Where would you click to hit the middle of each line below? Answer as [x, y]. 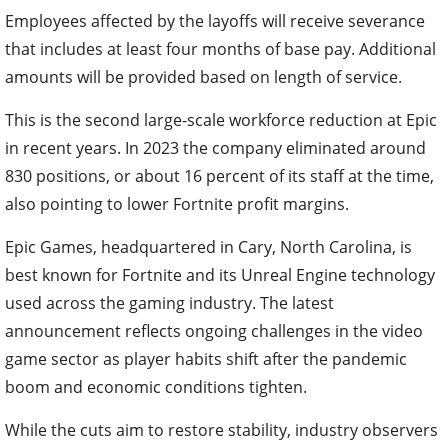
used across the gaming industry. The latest [169, 303]
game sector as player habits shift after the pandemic [206, 359]
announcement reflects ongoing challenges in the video [214, 331]
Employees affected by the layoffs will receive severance [215, 21]
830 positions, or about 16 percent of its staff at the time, [219, 176]
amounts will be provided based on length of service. [203, 77]
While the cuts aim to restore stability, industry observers [221, 430]
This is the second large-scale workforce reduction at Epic [221, 120]
